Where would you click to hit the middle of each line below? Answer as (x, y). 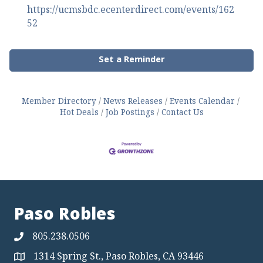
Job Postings (130, 112)
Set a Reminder (131, 61)
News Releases (133, 101)
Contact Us (182, 112)
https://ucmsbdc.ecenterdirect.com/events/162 (131, 10)
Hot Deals (79, 112)
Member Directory (59, 101)
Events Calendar (202, 101)
